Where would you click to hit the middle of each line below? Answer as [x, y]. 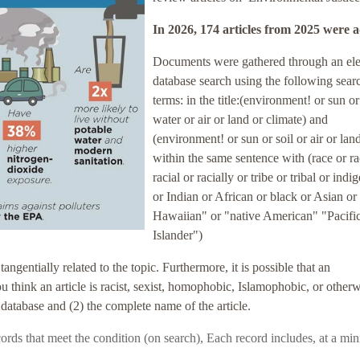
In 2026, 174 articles [209, 30]
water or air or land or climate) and [240, 120]
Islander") [178, 235]
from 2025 [294, 30]
